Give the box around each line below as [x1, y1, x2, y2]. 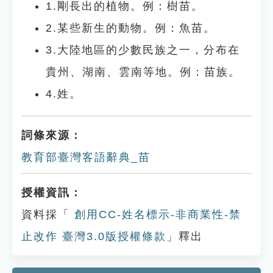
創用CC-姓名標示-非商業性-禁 [70, 208, 241, 221]
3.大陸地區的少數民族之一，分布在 [46, 44, 240, 56]
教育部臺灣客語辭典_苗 [21, 151, 151, 163]
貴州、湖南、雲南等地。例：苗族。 [46, 66, 241, 78]
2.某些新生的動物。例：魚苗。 [46, 22, 216, 34]
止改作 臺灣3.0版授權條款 [21, 230, 166, 243]
